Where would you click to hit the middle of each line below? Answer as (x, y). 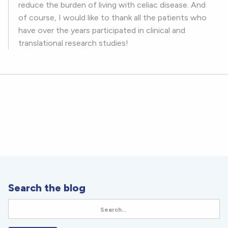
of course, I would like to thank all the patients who (112, 18)
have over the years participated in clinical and (102, 31)
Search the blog (47, 188)
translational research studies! (73, 43)
